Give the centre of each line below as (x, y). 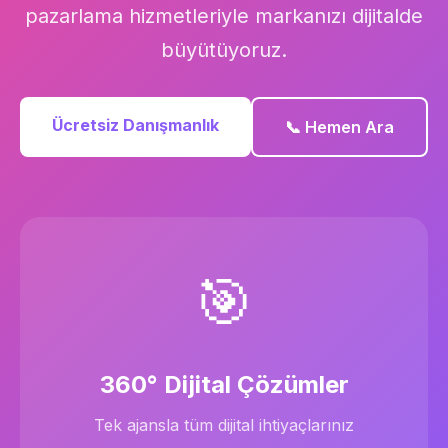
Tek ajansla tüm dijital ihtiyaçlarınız (224, 425)
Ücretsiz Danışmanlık (135, 125)
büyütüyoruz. (224, 50)
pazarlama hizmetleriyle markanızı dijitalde (224, 16)
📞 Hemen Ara (339, 127)
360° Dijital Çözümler (224, 384)
